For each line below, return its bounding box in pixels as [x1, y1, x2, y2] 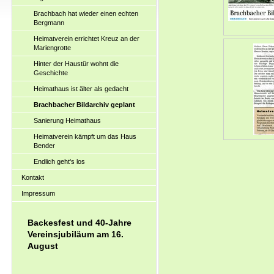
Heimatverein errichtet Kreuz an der [34, 35, 139, 42]
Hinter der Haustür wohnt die [34, 60, 119, 67]
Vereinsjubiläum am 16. [28, 229, 124, 239]
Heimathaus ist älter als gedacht [34, 85, 128, 92]
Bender [34, 142, 55, 149]
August [28, 241, 58, 251]
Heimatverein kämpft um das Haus [34, 133, 136, 140]
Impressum [21, 190, 55, 197]
